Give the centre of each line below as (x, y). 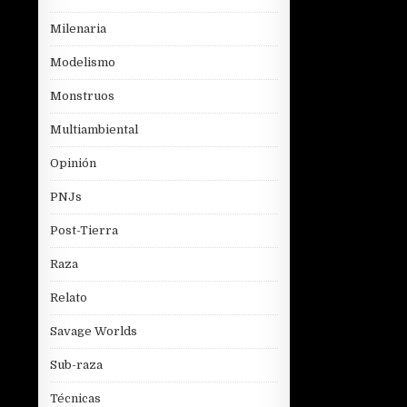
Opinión (73, 164)
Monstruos (82, 96)
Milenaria (78, 29)
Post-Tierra (84, 231)
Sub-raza (76, 365)
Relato (69, 298)
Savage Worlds (94, 332)
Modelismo (83, 63)
